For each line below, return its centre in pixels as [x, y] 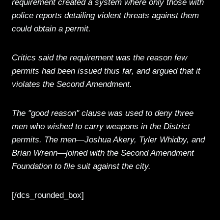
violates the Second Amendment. [72, 84]
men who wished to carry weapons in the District [101, 126]
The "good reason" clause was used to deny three [103, 113]
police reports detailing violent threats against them [105, 15]
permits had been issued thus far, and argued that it [106, 71]
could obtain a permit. [51, 28]
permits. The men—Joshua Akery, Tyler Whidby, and [108, 139]
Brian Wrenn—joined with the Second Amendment [103, 153]
